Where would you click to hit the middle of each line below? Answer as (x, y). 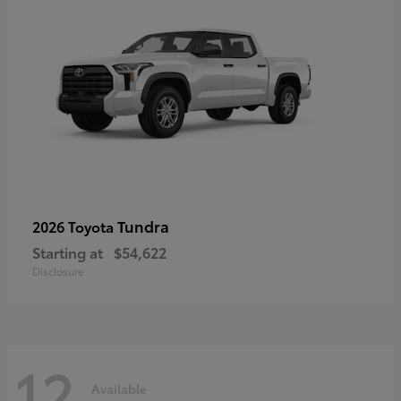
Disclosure (58, 270)
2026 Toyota (75, 226)
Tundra (143, 225)
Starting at (68, 252)
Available (119, 389)
